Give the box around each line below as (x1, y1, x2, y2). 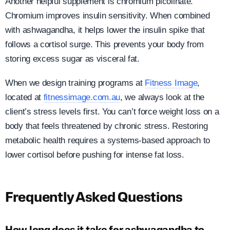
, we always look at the (120, 92, 205, 103)
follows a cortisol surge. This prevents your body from (5, 40, 204, 50)
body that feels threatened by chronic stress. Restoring (5, 121, 208, 131)
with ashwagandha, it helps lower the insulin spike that (5, 25, 205, 35)
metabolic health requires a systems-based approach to (5, 136, 210, 146)
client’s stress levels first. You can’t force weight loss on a (5, 107, 219, 117)
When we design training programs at (5, 78, 145, 88)
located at (5, 92, 44, 103)
